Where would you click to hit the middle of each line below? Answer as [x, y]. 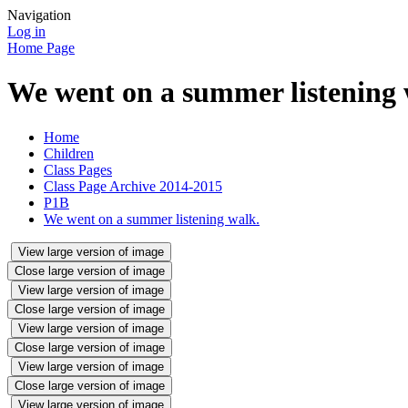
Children [69, 153]
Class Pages [78, 169]
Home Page [41, 48]
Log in [26, 31]
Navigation [39, 15]
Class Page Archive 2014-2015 [133, 186]
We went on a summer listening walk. [152, 219]
